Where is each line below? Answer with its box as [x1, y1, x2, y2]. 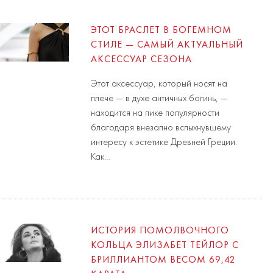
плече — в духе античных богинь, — [91, 93, 229, 104]
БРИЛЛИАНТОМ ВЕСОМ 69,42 [91, 255, 236, 265]
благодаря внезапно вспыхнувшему [91, 122, 232, 133]
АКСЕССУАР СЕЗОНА [91, 54, 193, 65]
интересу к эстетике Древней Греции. [91, 137, 238, 147]
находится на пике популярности [91, 108, 220, 118]
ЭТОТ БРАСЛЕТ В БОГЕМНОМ [91, 25, 232, 35]
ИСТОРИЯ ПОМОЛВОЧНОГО [91, 225, 230, 236]
